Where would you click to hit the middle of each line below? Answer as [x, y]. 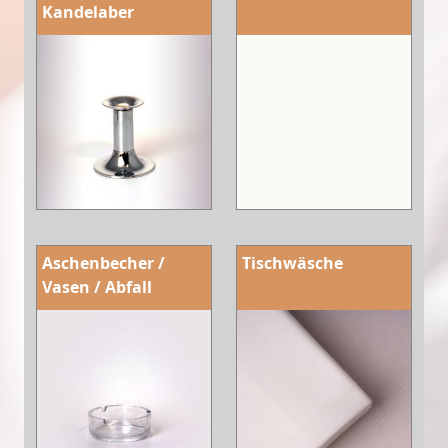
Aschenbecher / [103, 262]
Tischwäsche [292, 262]
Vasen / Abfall [97, 286]
